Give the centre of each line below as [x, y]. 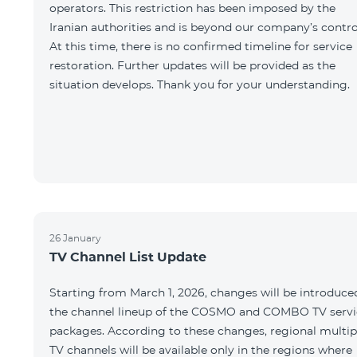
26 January [75, 238]
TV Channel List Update [128, 257]
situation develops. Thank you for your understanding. [200, 84]
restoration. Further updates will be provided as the [192, 65]
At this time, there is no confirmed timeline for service [201, 46]
